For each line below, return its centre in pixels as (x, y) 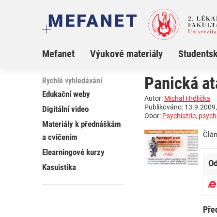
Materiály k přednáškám (82, 124)
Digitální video (65, 109)
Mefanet (58, 54)
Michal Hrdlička (187, 99)
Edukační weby (66, 94)
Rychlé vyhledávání (72, 81)
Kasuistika (59, 167)
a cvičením (60, 137)
